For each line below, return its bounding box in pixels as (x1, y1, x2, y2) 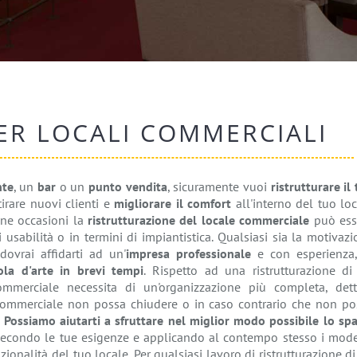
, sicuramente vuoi (167, 178, 271, 194)
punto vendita (88, 178, 167, 194)
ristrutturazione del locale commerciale (88, 212, 310, 228)
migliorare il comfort (114, 195, 232, 211)
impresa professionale (126, 245, 251, 261)
